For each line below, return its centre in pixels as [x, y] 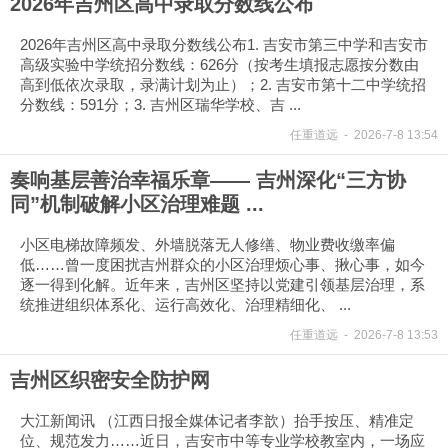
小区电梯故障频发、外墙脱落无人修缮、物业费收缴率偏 [207, 244]
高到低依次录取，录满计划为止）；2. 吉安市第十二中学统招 [223, 84]
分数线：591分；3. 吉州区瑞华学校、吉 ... [160, 104]
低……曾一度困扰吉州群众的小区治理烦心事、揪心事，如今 [222, 264]
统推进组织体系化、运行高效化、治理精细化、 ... [185, 304]
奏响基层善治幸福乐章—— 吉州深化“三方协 [208, 180]
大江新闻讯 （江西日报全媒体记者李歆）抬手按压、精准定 [217, 420]
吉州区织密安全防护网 [110, 380]
